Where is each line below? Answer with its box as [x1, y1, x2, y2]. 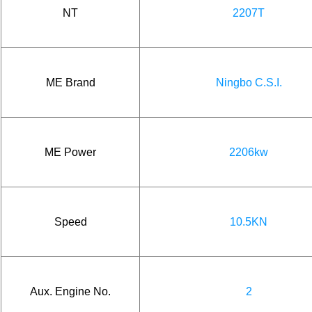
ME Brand [45, 76, 95, 88]
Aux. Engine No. [30, 285, 111, 297]
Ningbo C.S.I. [215, 76, 282, 88]
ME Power [45, 146, 96, 158]
